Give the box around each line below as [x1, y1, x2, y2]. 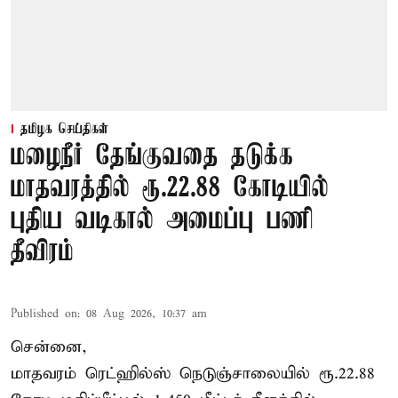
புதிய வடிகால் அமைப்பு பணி [11, 205, 314, 237]
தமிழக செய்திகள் [20, 122, 108, 139]
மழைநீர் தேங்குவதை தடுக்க [11, 141, 293, 173]
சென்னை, [11, 337, 87, 358]
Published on [11, 306, 77, 322]
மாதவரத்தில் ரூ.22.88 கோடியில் [11, 173, 329, 205]
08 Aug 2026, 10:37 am [86, 306, 207, 322]
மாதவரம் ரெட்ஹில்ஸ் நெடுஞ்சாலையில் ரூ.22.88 [11, 363, 375, 385]
